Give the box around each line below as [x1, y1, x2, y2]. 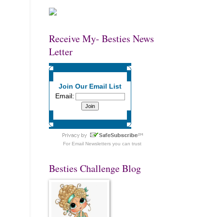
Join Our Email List [59, 83, 122, 90]
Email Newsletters [72, 141, 111, 146]
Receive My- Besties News [49, 32, 154, 45]
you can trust [111, 141, 141, 146]
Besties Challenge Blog [49, 162, 141, 175]
